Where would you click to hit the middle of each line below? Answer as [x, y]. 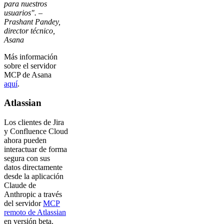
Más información [31, 56]
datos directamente [33, 167]
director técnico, [29, 30]
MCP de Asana [28, 74]
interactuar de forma [35, 149]
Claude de [20, 185]
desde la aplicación [34, 176]
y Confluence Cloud [36, 131]
